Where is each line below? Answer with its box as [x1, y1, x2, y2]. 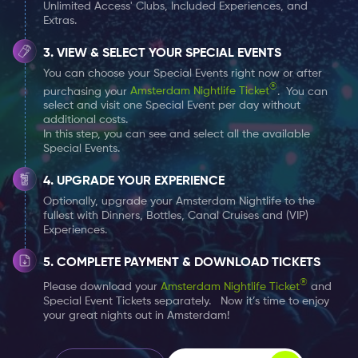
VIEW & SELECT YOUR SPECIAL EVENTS [57, 46, 281, 60]
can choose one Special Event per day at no [30, 26, 256, 38]
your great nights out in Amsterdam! [43, 309, 229, 321]
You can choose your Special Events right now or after [43, 67, 322, 79]
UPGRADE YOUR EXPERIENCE [57, 175, 225, 189]
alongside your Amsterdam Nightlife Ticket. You [30, 10, 266, 21]
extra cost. [30, 43, 83, 55]
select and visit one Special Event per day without [43, 100, 300, 112]
